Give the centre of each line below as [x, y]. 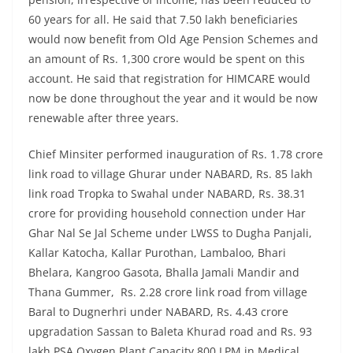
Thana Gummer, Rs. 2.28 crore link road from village [168, 292]
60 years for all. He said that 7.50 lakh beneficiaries [163, 20]
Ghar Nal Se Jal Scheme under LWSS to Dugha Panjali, [170, 233]
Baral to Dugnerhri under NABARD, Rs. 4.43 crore [158, 312]
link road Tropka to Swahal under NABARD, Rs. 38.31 [167, 194]
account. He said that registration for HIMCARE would [169, 79]
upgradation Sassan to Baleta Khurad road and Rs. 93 [170, 332]
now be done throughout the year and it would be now [173, 98]
